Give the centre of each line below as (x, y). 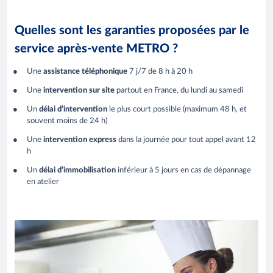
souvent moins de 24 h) (67, 121)
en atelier (43, 182)
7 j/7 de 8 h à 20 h (160, 72)
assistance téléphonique (85, 72)
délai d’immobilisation (77, 171)
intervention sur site (79, 91)
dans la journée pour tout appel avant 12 (186, 140)
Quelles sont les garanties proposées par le (132, 30)
